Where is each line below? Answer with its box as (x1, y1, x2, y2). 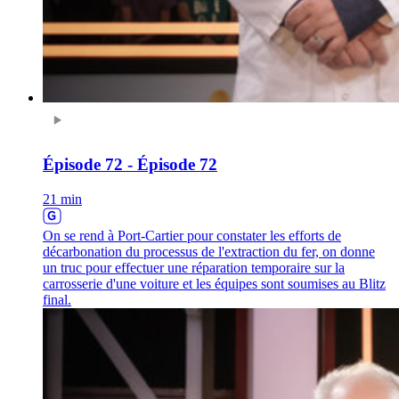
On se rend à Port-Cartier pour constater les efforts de (43, 227, 341, 243)
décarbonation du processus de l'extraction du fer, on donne (43, 243, 375, 259)
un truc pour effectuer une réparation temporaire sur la (43, 259, 345, 275)
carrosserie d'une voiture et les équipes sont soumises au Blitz (43, 275, 386, 291)
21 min (43, 191, 82, 207)
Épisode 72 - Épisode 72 (43, 155, 217, 175)
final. (43, 291, 71, 307)
